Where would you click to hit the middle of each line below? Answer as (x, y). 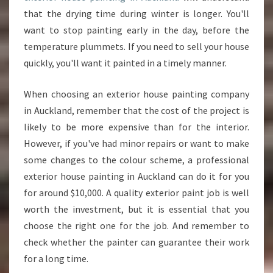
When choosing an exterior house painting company (136, 94)
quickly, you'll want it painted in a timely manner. (125, 63)
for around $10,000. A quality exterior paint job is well (136, 193)
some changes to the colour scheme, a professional (136, 160)
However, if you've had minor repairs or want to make (136, 143)
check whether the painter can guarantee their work (136, 242)
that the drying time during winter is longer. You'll (136, 13)
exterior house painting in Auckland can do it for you (136, 176)
